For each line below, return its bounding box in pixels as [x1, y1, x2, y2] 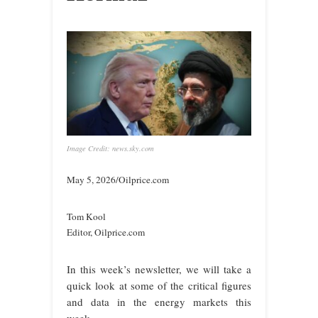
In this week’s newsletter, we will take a [67, 261, 251, 276]
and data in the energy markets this [67, 294, 251, 309]
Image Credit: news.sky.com [67, 143, 154, 153]
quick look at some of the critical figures [67, 278, 251, 292]
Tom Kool [67, 209, 106, 223]
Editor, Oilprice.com [67, 225, 145, 238]
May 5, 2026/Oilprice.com [67, 172, 169, 186]
